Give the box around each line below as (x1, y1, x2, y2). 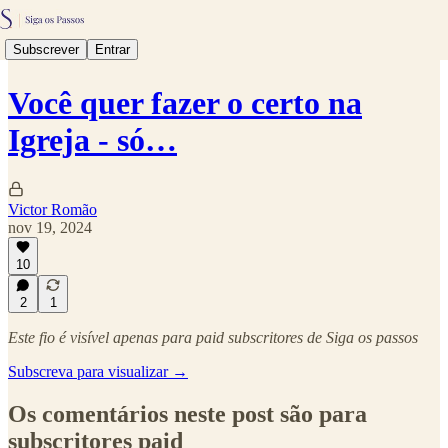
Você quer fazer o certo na (8, 85, 362, 122)
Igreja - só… (8, 122, 177, 159)
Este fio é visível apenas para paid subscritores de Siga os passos (8, 329, 418, 346)
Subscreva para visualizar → (8, 363, 188, 380)
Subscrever (13, 41, 79, 57)
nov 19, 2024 (8, 218, 92, 236)
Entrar (95, 41, 130, 57)
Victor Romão (8, 200, 97, 218)
